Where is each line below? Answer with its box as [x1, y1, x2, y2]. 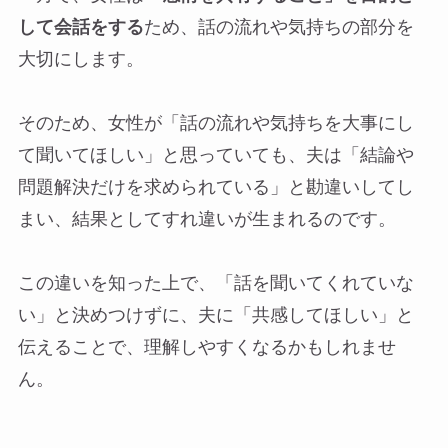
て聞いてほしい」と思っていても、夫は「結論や [17, 145, 414, 166]
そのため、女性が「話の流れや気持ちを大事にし [17, 113, 414, 134]
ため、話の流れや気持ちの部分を [143, 17, 414, 38]
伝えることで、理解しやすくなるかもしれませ [17, 337, 396, 358]
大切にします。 [17, 49, 144, 70]
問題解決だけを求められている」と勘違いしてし [17, 177, 414, 198]
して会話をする [17, 17, 144, 38]
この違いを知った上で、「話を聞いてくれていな [17, 273, 414, 294]
